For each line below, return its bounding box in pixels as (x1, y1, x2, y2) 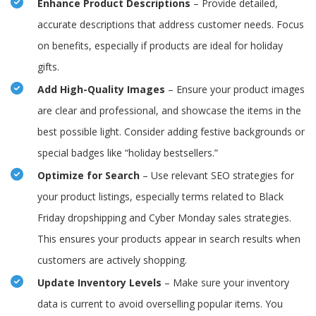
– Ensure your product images (165, 83, 305, 97)
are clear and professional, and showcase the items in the (37, 104, 301, 118)
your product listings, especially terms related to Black (37, 190, 284, 204)
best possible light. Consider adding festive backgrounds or (37, 125, 305, 139)
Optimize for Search (37, 169, 140, 183)
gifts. (37, 60, 59, 74)
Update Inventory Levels (37, 276, 164, 290)
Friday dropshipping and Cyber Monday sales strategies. (37, 211, 291, 225)
